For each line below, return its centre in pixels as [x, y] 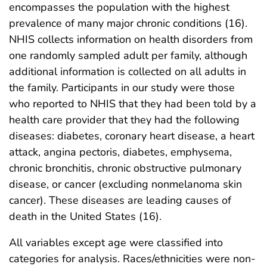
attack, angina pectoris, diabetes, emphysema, [120, 152]
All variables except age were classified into [116, 242]
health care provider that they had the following [124, 119]
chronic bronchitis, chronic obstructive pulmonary [125, 168]
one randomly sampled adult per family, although [128, 55]
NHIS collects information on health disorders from [131, 39]
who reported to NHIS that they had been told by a [133, 103]
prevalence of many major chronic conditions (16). [128, 23]
